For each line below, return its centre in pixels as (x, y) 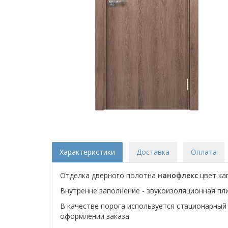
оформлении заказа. (95, 216)
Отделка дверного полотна (109, 175)
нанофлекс (179, 175)
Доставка (153, 152)
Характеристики (87, 152)
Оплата (204, 152)
